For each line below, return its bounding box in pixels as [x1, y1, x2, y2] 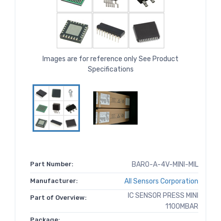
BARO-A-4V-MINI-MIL [132, 160, 198, 169]
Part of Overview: [30, 194, 87, 202]
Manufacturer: [30, 177, 78, 185]
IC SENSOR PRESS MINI [128, 191, 198, 200]
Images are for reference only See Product [42, 55, 179, 64]
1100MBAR [165, 202, 198, 211]
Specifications [87, 65, 134, 74]
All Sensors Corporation [124, 177, 198, 186]
